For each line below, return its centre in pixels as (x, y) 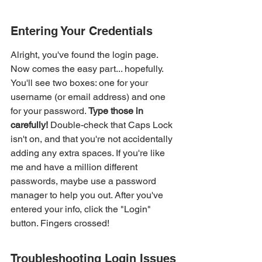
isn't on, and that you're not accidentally (93, 139)
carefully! (29, 125)
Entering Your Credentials (82, 31)
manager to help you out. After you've (88, 195)
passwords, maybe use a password (85, 181)
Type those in (117, 111)
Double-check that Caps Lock (111, 125)
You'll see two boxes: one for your (80, 83)
